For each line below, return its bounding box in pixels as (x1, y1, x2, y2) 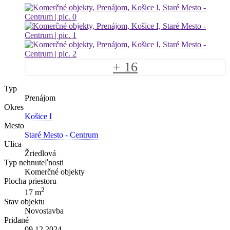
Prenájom (25, 93, 55, 102)
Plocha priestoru (4, 176, 56, 185)
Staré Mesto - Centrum (25, 130, 98, 139)
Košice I (25, 111, 52, 121)
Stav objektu (4, 197, 45, 206)
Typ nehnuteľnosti (4, 158, 64, 167)
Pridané (4, 216, 29, 225)
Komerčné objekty (25, 167, 85, 176)
